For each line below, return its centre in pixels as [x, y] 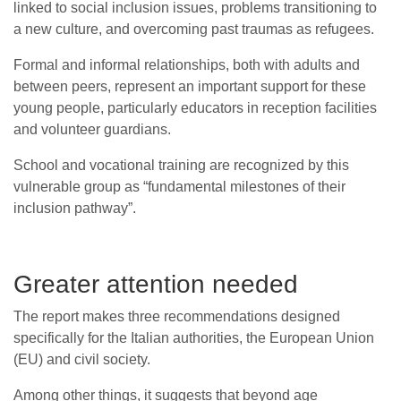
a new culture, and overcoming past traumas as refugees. [194, 29]
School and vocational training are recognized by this [181, 165]
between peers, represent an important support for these [190, 86]
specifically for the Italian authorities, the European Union [194, 337]
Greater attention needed [156, 284]
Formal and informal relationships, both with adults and [187, 64]
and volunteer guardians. [92, 129]
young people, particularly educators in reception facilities [195, 107]
